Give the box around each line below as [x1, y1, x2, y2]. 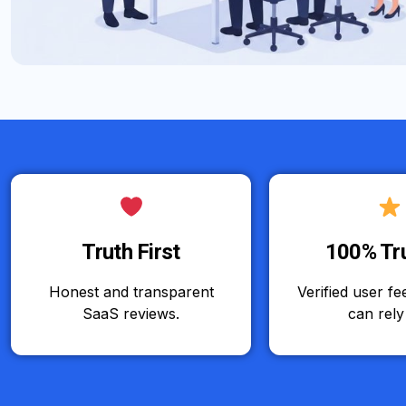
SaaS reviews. [82, 304, 179, 323]
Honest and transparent [48, 282, 214, 301]
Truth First [82, 238, 180, 265]
